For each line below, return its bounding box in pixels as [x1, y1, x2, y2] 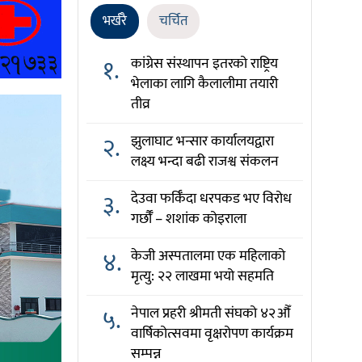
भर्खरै [103, 10, 127, 32]
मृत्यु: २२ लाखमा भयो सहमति [130, 264, 274, 288]
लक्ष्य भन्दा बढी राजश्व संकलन [130, 149, 279, 174]
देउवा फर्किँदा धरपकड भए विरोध [130, 187, 292, 211]
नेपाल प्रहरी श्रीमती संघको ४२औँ [130, 301, 290, 326]
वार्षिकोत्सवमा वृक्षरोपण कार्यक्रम [130, 322, 293, 346]
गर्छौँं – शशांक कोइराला [130, 207, 246, 231]
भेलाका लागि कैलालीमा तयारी [130, 72, 278, 96]
